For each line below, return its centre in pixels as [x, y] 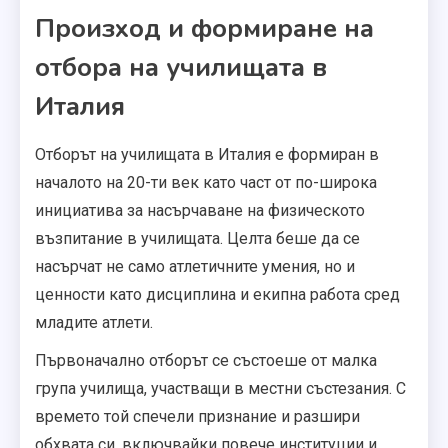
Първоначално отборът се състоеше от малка [206, 361]
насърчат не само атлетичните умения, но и [195, 267]
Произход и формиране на [204, 29]
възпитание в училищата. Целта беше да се [197, 239]
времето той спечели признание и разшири [197, 417]
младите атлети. [94, 323]
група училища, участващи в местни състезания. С [220, 389]
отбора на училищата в [181, 68]
